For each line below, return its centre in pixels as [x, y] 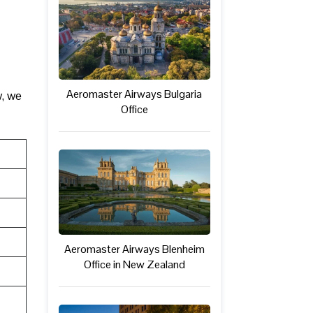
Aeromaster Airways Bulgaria [134, 94]
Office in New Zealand [134, 264]
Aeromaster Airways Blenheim [134, 249]
